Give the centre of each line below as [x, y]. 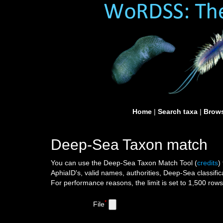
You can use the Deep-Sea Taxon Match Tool [123, 163]
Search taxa [178, 111]
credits [208, 163]
